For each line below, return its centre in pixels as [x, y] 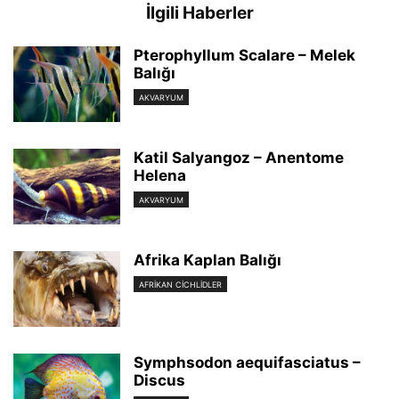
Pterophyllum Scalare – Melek [244, 56]
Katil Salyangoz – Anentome [239, 158]
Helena [160, 176]
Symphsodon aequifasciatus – [247, 363]
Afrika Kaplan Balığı [208, 261]
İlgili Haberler [199, 13]
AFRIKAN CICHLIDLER [180, 285]
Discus [159, 381]
